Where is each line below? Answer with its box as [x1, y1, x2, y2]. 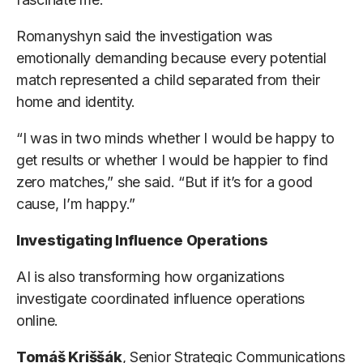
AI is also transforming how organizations [16, 268, 284, 286]
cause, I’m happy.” [16, 195, 136, 213]
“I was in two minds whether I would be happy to [16, 130, 335, 147]
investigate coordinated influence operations [16, 290, 305, 308]
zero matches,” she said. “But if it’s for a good [16, 173, 314, 191]
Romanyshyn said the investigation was [16, 28, 273, 45]
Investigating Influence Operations [16, 232, 268, 250]
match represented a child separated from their [16, 71, 320, 89]
